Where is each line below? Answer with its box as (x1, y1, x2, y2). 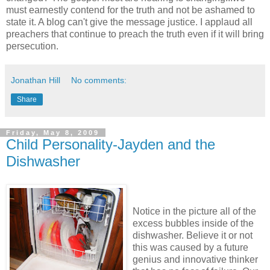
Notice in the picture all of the (133, 206, 256, 217)
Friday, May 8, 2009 (6, 128, 99, 136)
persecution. (6, 40, 58, 51)
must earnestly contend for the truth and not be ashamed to (6, 4, 255, 15)
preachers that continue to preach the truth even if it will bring (6, 28, 264, 39)
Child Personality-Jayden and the (6, 136, 215, 152)
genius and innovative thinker (133, 254, 258, 265)
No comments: (71, 75, 127, 85)
